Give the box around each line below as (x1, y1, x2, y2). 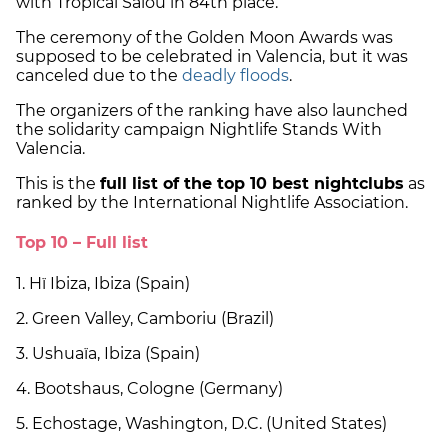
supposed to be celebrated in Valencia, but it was (16, 47, 408, 66)
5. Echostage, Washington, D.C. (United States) (16, 413, 391, 433)
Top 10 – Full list (16, 233, 148, 253)
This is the (16, 174, 100, 193)
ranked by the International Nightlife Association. (16, 193, 408, 212)
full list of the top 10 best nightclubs (100, 174, 404, 193)
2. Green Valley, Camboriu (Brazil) (16, 308, 286, 328)
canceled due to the (16, 66, 182, 85)
